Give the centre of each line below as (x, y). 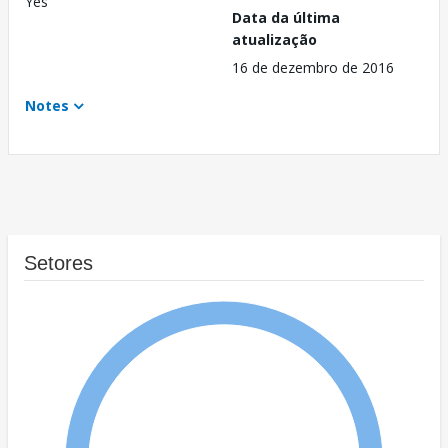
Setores (58, 263)
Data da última (286, 18)
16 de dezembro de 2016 (313, 68)
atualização (274, 40)
